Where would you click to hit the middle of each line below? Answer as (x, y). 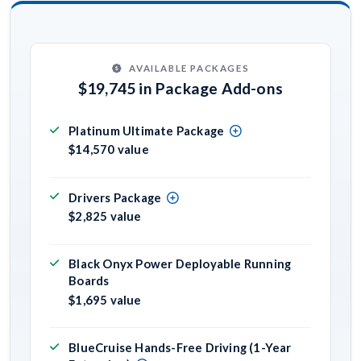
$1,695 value (105, 299)
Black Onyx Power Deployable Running (180, 264)
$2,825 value (105, 216)
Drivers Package (115, 197)
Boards (89, 281)
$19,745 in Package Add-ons (180, 89)
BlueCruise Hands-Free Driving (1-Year (180, 347)
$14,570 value (109, 149)
